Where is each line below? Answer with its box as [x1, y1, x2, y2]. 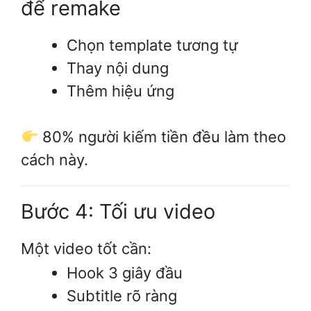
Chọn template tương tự [67, 36, 238, 55]
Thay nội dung [67, 59, 169, 78]
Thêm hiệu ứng [67, 82, 174, 101]
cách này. [21, 151, 88, 169]
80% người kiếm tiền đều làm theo [38, 128, 287, 146]
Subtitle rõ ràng [67, 287, 177, 305]
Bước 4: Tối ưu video [21, 199, 215, 224]
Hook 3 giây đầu [67, 264, 183, 283]
